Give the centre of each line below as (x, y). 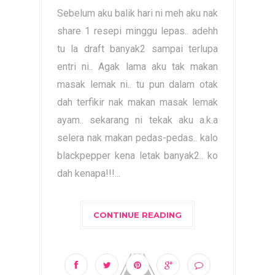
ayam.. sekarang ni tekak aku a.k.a (137, 120)
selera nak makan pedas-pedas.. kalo (137, 138)
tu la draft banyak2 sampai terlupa (137, 49)
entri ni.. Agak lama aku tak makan (137, 67)
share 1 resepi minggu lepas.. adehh (137, 31)
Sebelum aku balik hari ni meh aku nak (137, 13)
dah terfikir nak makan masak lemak (137, 102)
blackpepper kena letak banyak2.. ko (137, 156)
